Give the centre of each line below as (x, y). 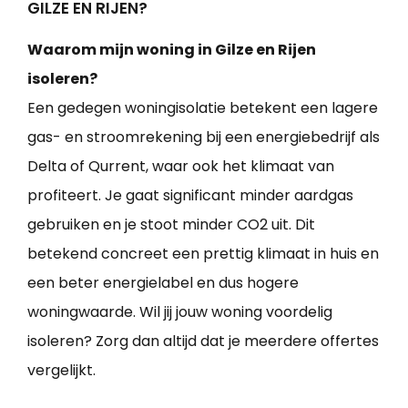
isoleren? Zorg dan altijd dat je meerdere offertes (203, 341)
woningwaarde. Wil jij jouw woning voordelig (180, 311)
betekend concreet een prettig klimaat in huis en (203, 253)
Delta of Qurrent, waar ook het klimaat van (181, 166)
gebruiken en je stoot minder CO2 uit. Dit (171, 224)
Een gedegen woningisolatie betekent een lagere (203, 107)
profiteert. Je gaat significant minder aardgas (190, 195)
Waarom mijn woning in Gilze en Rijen (172, 49)
